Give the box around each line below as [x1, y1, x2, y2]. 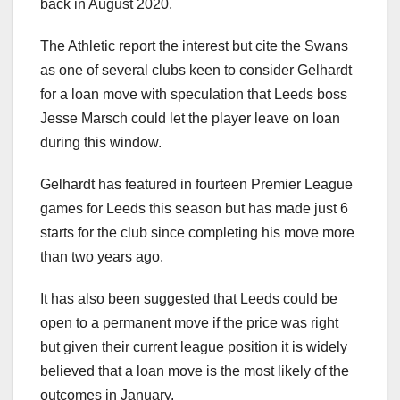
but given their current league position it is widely [40, 339, 347, 355]
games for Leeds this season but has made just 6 [40, 201, 348, 217]
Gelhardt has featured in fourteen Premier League [40, 177, 353, 193]
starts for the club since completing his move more [40, 225, 354, 241]
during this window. [40, 135, 162, 151]
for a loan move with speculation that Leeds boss [40, 87, 347, 103]
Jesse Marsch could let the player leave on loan [40, 111, 340, 127]
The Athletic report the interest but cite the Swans [40, 38, 348, 54]
